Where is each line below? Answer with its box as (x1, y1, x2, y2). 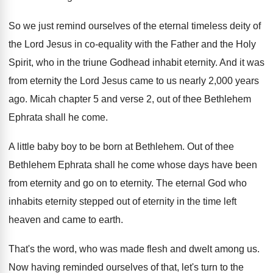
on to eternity (96, 178, 151, 188)
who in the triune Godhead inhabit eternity (36, 57, 215, 68)
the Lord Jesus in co (9, 39, 95, 49)
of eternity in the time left (132, 196, 236, 207)
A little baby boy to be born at (9, 141, 133, 152)
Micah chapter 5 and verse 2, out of (30, 94, 180, 104)
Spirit (9, 57, 31, 68)
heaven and (9, 214, 60, 225)
